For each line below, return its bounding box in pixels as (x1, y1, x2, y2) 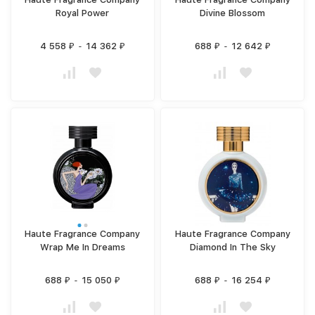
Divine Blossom (200, 7, 266, 18)
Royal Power (56, 7, 110, 18)
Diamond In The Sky (189, 241, 276, 252)
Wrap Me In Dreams (39, 241, 125, 252)
